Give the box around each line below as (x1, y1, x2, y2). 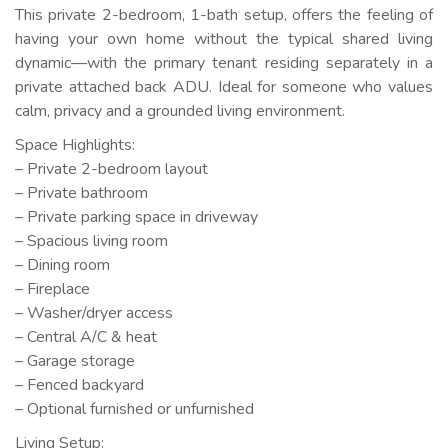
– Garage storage (15, 350, 135, 372)
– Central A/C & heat (15, 326, 157, 348)
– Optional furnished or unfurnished (15, 398, 254, 420)
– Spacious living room (15, 230, 168, 252)
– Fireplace (15, 278, 90, 300)
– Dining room (15, 254, 110, 276)
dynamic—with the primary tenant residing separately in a (15, 52, 433, 74)
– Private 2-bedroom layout (15, 158, 208, 180)
